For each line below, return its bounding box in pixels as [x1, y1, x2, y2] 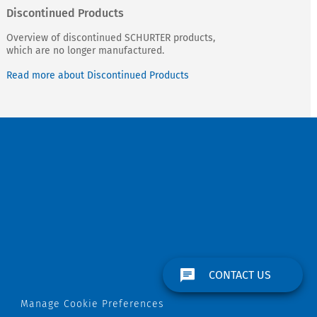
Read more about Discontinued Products [6, 69, 189, 82]
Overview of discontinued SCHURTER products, [6, 32, 215, 45]
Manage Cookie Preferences [21, 298, 164, 311]
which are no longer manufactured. [6, 45, 164, 57]
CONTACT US [209, 268, 271, 282]
